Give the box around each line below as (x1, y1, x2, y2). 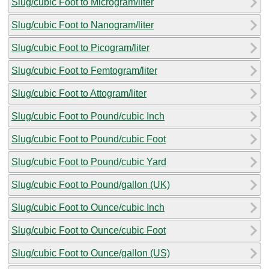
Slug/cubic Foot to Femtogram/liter (11, 65, 157, 76)
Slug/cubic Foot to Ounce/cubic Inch (11, 202, 165, 213)
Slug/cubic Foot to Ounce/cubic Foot (11, 225, 166, 235)
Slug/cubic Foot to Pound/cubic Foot (11, 133, 166, 144)
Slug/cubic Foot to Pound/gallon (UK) (11, 179, 170, 190)
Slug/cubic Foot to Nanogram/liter (11, 19, 154, 30)
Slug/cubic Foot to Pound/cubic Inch (11, 110, 165, 121)
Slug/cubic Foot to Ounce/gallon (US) (11, 247, 170, 258)
